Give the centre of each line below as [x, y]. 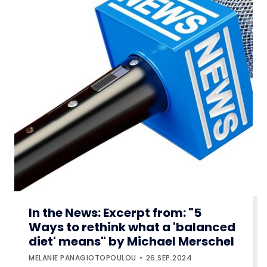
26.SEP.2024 [169, 258]
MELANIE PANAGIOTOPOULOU [83, 258]
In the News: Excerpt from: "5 [115, 213]
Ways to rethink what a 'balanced [132, 227]
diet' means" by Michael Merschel [131, 242]
